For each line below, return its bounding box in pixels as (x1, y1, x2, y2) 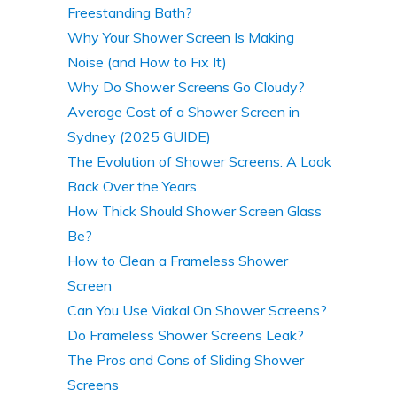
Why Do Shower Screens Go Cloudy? (67, 77, 305, 96)
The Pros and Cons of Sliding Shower (67, 350, 304, 369)
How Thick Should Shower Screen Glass (67, 201, 322, 220)
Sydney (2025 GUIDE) (67, 127, 211, 145)
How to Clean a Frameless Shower (67, 251, 288, 269)
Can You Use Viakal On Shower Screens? (67, 300, 327, 319)
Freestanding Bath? (67, 3, 192, 21)
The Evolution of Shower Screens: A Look (67, 152, 331, 170)
